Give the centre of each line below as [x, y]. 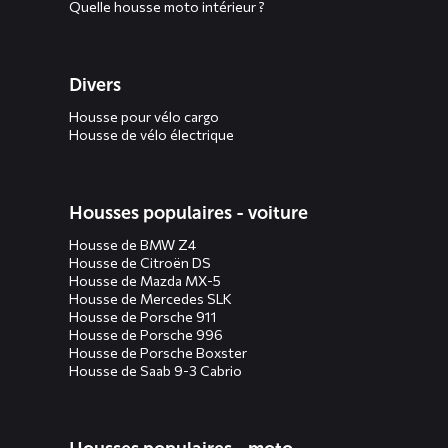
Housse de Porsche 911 [143, 316]
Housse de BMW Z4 [132, 244]
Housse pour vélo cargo [144, 116]
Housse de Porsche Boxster [158, 352]
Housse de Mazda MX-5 [145, 280]
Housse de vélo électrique [151, 134]
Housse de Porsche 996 [146, 334]
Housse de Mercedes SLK [150, 298]
